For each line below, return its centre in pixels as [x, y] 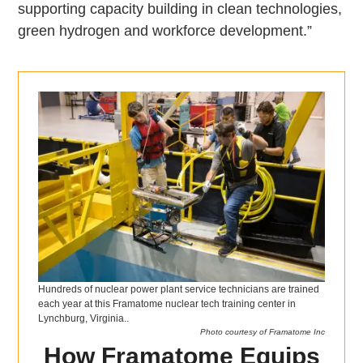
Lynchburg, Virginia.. [84, 319]
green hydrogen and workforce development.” [165, 30]
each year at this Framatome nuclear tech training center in [167, 304]
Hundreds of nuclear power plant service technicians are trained [179, 290]
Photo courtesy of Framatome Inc [262, 332]
